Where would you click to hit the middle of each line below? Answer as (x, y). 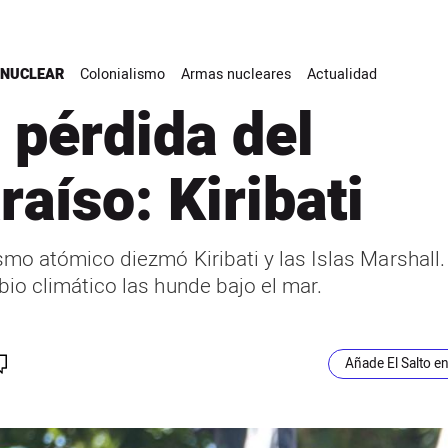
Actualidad (341, 75)
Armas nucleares (235, 75)
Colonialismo (122, 75)
